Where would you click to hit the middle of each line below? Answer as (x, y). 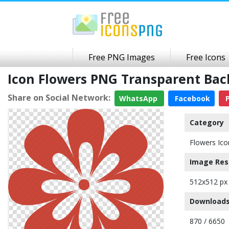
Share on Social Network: (59, 97)
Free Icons (206, 57)
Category (207, 122)
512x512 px (209, 182)
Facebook (191, 98)
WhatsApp (139, 98)
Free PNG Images (122, 57)
